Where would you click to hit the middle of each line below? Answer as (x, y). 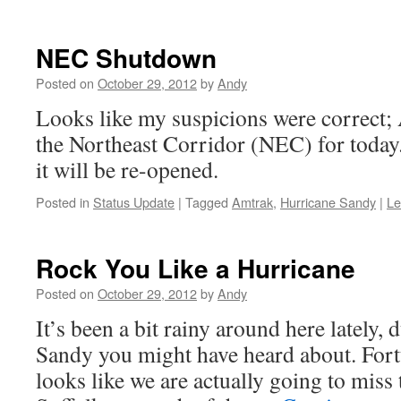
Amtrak (252, 202)
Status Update (134, 202)
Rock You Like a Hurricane (196, 268)
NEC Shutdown (126, 58)
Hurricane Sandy (328, 202)
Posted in (63, 202)
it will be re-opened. (127, 169)
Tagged (207, 202)
